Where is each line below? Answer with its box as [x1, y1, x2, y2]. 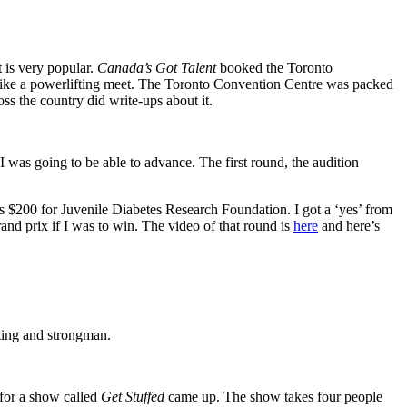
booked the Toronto [216, 59, 333, 75]
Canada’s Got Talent [97, 59, 216, 75]
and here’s [318, 217, 380, 233]
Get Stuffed [101, 388, 164, 404]
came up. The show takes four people [164, 388, 382, 404]
